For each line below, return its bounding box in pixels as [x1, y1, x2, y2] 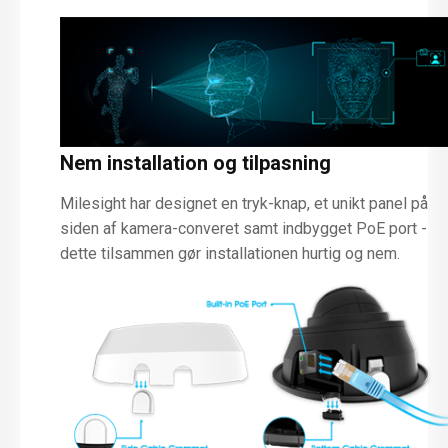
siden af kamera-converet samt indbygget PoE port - [60, 218, 427, 238]
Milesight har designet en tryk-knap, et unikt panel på [60, 193, 428, 213]
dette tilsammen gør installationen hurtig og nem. [60, 243, 400, 263]
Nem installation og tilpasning [60, 150, 331, 175]
